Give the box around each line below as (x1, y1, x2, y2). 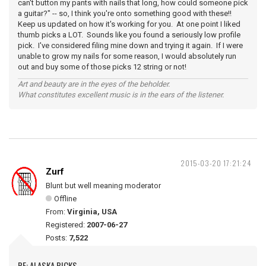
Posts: (46, 233, 69, 242)
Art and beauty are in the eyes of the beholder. (18, 79, 170, 88)
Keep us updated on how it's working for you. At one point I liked (18, 19, 240, 28)
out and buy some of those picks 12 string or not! (18, 62, 186, 71)
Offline (54, 194, 77, 203)
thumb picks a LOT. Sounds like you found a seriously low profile (18, 30, 240, 39)
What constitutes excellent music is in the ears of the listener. (18, 90, 224, 99)
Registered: (46, 220, 87, 229)
